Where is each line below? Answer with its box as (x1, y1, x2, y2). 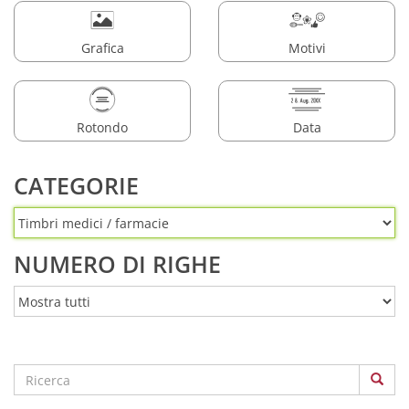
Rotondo (77, 118, 128, 136)
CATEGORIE (14, 170, 139, 201)
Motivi (288, 38, 326, 57)
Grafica (80, 38, 124, 57)
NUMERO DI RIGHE (14, 248, 221, 279)
